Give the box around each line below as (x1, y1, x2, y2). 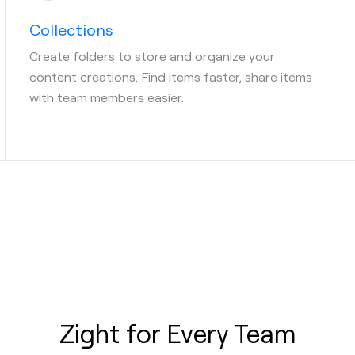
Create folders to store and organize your (29, 47, 275, 64)
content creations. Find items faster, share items (29, 67, 312, 85)
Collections (29, 18, 113, 40)
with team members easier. (29, 88, 184, 105)
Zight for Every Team (59, 315, 296, 349)
